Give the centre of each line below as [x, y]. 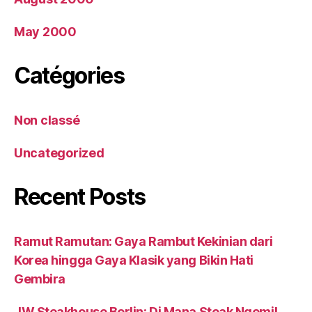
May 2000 [45, 32]
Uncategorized [59, 153]
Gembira [40, 279]
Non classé [47, 120]
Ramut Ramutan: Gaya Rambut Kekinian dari [143, 241]
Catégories [69, 76]
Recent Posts [80, 197]
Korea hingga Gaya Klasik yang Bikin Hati [134, 260]
